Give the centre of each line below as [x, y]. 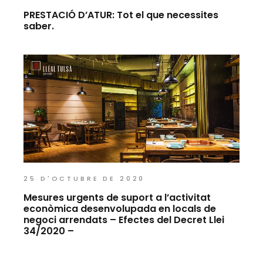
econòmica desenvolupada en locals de [120, 209]
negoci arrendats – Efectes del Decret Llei [124, 220]
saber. [39, 26]
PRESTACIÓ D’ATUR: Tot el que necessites [121, 15]
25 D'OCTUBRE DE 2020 [85, 179]
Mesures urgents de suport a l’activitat [117, 198]
